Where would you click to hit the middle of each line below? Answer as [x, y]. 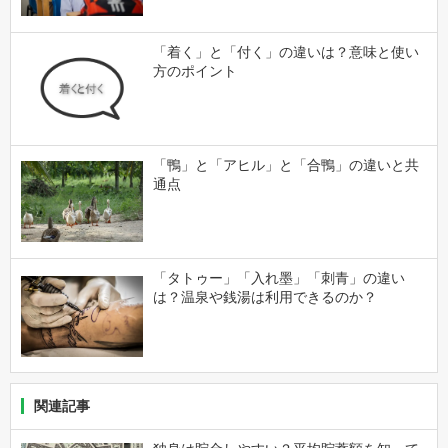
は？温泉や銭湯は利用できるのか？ [264, 297]
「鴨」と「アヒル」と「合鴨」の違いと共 [285, 165]
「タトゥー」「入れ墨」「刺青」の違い [278, 278]
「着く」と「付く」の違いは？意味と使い [285, 51]
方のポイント [194, 70]
